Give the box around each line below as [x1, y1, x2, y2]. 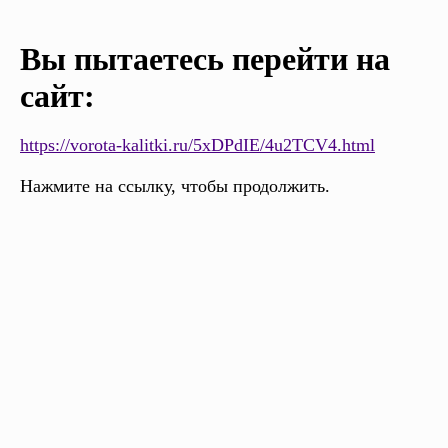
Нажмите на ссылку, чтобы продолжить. [20, 176, 330, 197]
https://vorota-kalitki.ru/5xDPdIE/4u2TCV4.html [20, 135, 375, 156]
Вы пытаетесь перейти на [20, 41, 390, 78]
